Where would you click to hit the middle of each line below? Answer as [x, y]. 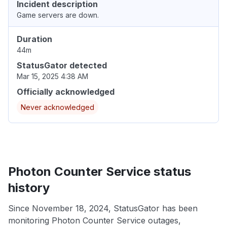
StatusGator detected [62, 66]
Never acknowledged [58, 107]
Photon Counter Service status [100, 172]
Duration [34, 39]
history [29, 188]
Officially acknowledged [66, 92]
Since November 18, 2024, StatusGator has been [103, 209]
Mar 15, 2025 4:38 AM [52, 77]
